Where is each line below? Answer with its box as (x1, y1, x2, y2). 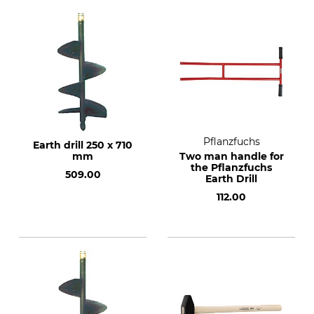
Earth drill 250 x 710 (33, 139, 132, 151)
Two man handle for (179, 150, 284, 163)
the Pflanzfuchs (191, 161, 272, 174)
